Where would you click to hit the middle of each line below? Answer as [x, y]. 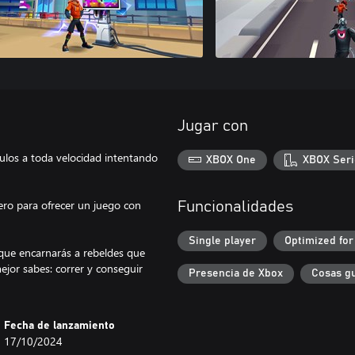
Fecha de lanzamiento [60, 326]
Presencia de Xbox [236, 274]
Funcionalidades [235, 207]
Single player [222, 240]
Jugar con [213, 126]
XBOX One [231, 160]
